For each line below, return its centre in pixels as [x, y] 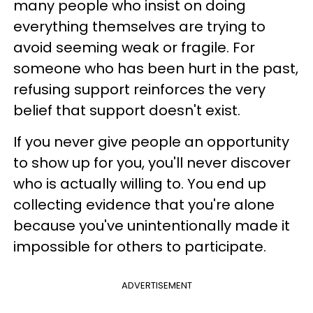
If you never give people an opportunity [151, 142]
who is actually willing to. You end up [140, 184]
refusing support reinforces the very [139, 89]
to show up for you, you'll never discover [152, 163]
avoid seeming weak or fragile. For [134, 48]
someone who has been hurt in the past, [156, 68]
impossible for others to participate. [140, 247]
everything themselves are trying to [139, 27]
